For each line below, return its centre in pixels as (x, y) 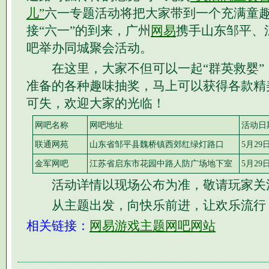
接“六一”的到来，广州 (89, 31)
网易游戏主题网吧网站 (153, 226)
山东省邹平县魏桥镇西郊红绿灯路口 (157, 145)
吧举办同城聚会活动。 (89, 48)
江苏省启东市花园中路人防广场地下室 (161, 164)
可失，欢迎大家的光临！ (96, 104)
